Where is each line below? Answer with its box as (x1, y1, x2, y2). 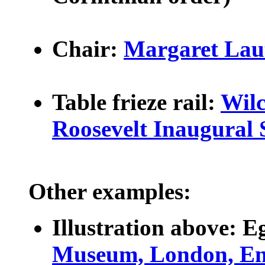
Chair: (52, 36, 124, 62)
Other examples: (28, 179, 191, 204)
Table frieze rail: (52, 89, 221, 115)
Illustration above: (52, 215, 237, 240)
